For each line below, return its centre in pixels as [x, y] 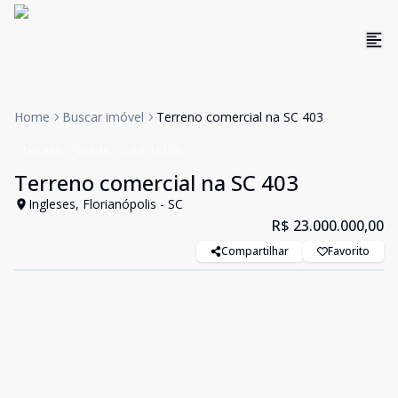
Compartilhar [255, 251]
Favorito [349, 251]
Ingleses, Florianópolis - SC [106, 204]
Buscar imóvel [103, 117]
